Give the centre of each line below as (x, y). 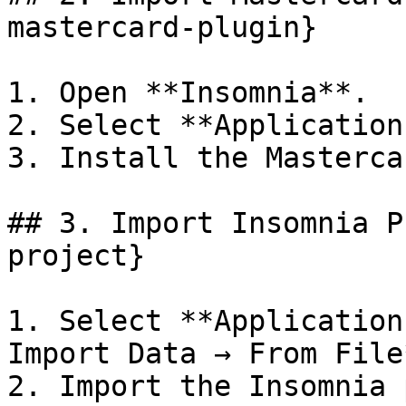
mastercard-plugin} (162, 27)
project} (76, 256)
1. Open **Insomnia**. (188, 92)
